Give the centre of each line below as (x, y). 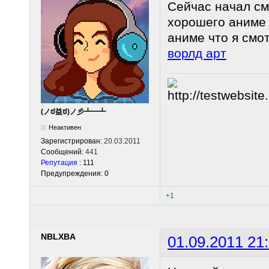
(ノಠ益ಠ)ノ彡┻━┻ (73, 111)
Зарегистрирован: (72, 141)
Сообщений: (63, 152)
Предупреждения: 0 (75, 173)
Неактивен (65, 127)
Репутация (59, 162)
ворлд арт (197, 53)
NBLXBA (58, 236)
